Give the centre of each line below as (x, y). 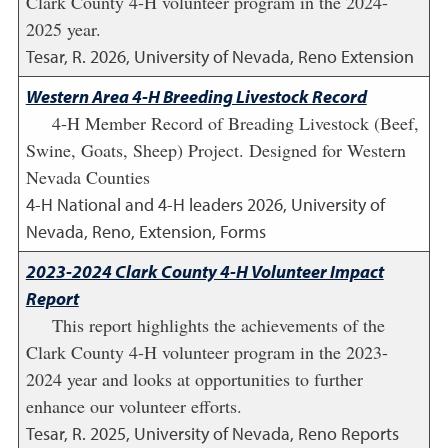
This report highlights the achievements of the (218, 325)
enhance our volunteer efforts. (133, 406)
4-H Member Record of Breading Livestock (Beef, (235, 123)
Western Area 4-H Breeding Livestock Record (196, 96)
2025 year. (63, 29)
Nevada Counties (87, 177)
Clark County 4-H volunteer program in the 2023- (206, 352)
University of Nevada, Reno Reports (266, 433)
